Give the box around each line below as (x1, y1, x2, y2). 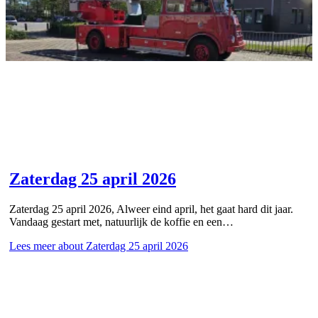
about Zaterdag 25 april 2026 (55, 239, 188, 252)
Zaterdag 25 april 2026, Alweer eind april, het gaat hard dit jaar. (9, 202, 293, 215)
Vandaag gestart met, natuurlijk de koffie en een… (9, 215, 234, 228)
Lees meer (9, 239, 55, 252)
